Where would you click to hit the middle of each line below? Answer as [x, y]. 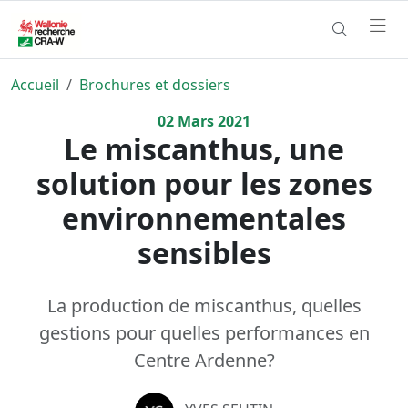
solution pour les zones [204, 183]
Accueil [35, 84]
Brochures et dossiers [155, 84]
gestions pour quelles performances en [204, 332]
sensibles [204, 252]
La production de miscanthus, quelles [204, 305]
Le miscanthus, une [204, 148]
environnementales [204, 218]
